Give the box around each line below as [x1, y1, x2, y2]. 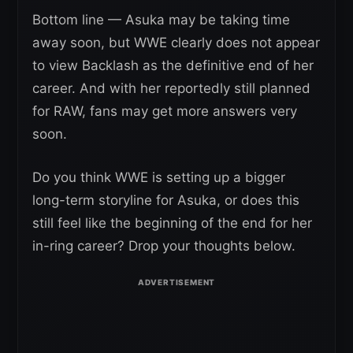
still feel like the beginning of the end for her [32, 215, 312, 232]
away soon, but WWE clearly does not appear [32, 35, 320, 51]
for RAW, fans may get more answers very [32, 103, 297, 120]
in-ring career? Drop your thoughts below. [32, 238, 295, 255]
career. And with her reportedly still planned [32, 80, 310, 97]
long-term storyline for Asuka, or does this [32, 192, 299, 209]
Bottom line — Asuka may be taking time [32, 12, 290, 28]
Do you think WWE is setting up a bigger [32, 169, 285, 186]
